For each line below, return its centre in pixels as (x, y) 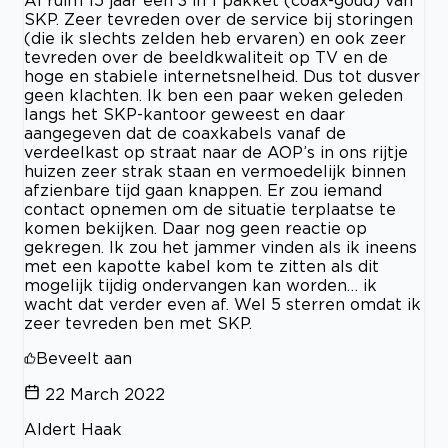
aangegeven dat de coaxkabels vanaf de (185, 132)
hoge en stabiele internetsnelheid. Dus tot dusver (222, 75)
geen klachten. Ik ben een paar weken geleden (213, 94)
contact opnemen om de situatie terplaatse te (210, 208)
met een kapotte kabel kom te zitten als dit (201, 265)
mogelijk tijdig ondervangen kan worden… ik (200, 284)
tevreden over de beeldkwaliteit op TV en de (206, 56)
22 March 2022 (105, 393)
